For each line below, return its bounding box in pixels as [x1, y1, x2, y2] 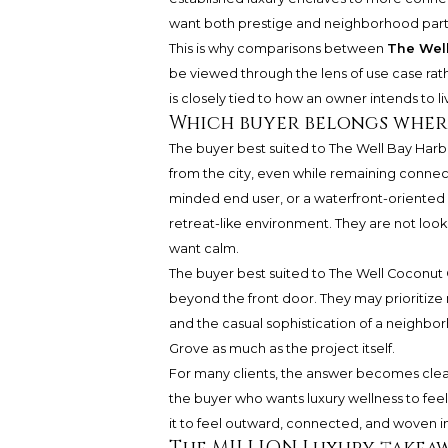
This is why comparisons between [168, 40, 387, 56]
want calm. [168, 240, 239, 256]
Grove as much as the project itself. [168, 340, 395, 356]
